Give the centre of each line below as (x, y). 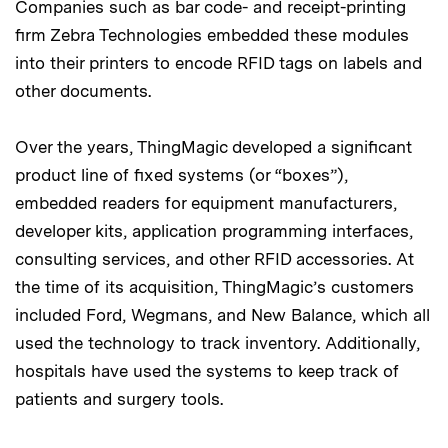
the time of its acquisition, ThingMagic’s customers (214, 287)
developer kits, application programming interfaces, (214, 231)
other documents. (83, 91)
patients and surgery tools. (119, 399)
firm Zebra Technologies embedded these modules (212, 35)
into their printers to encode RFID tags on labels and (218, 63)
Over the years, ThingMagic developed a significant (213, 147)
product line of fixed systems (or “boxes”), (181, 175)
